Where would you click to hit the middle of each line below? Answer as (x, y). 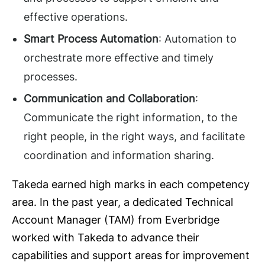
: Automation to (198, 39)
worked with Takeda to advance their (106, 238)
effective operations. (76, 17)
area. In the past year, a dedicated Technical (122, 202)
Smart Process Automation (91, 39)
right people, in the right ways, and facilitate (134, 137)
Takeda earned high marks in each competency (131, 185)
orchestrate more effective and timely (119, 58)
